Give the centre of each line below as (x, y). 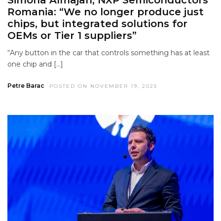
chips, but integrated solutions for (97, 23)
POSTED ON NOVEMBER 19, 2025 (103, 86)
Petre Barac (26, 85)
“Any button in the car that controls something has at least (109, 53)
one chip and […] (35, 64)
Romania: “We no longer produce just (106, 12)
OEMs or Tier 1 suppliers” (72, 35)
